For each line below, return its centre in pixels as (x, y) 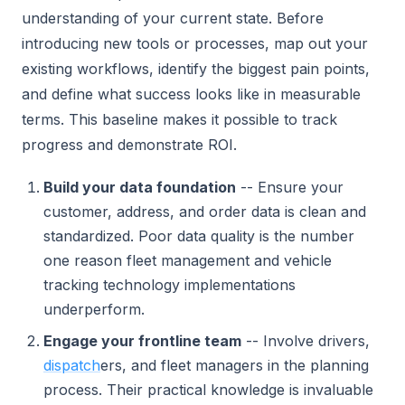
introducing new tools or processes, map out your (195, 43)
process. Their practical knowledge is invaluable (208, 390)
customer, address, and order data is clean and (205, 212)
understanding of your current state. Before (173, 18)
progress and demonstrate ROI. (129, 145)
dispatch (72, 365)
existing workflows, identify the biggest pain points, (196, 69)
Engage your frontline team (142, 341)
